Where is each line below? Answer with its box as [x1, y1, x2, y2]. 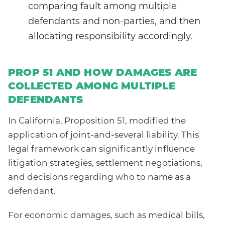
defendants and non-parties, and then [28, 17, 200, 27]
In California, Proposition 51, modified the [8, 117, 186, 126]
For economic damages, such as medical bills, [8, 211, 205, 220]
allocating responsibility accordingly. [28, 32, 192, 42]
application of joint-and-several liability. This [8, 131, 199, 140]
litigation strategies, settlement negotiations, [8, 159, 202, 168]
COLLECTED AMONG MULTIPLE [8, 82, 175, 92]
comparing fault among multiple [28, 2, 177, 12]
